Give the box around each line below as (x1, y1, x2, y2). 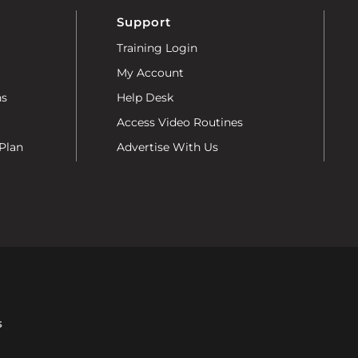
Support (116, 14, 171, 30)
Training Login (116, 40, 197, 55)
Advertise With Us (116, 139, 218, 154)
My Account (116, 65, 184, 80)
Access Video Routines (116, 114, 243, 129)
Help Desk (116, 89, 173, 105)
